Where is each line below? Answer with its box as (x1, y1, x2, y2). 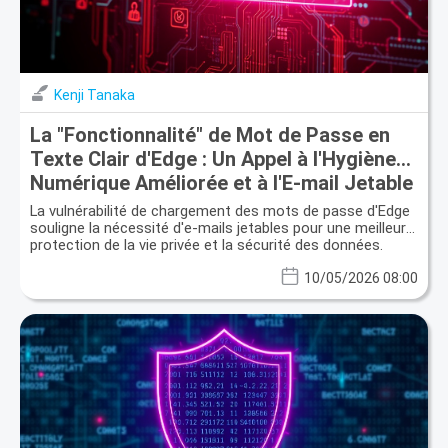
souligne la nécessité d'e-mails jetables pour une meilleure (30, 218, 414, 237)
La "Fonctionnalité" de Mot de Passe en (30, 122, 390, 147)
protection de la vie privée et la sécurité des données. (30, 235, 383, 254)
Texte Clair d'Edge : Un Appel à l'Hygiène (30, 146, 396, 171)
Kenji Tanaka (54, 86, 135, 103)
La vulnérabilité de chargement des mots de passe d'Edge (30, 201, 410, 220)
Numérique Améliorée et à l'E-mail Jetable (30, 170, 413, 195)
